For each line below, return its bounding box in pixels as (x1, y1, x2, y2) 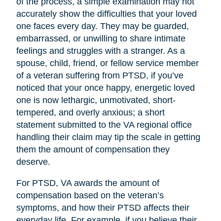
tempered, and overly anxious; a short (16, 108, 165, 118)
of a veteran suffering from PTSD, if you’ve (16, 71, 184, 81)
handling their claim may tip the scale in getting (16, 132, 200, 143)
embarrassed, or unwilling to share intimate (16, 34, 185, 44)
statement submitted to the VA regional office (16, 120, 192, 130)
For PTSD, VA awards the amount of (16, 178, 159, 188)
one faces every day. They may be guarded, (16, 21, 189, 32)
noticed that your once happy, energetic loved (16, 83, 195, 93)
